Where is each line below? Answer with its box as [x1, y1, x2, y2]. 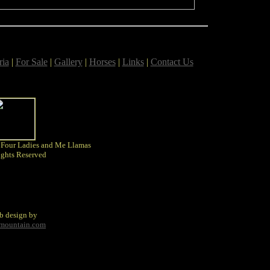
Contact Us [150, 57, 193, 67]
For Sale [15, 57, 48, 67]
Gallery [54, 57, 83, 67]
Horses [89, 57, 116, 67]
